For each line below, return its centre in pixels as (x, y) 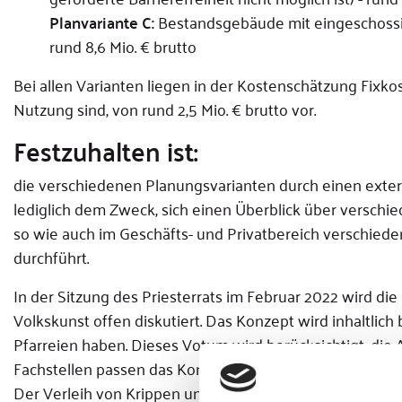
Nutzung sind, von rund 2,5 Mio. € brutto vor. (165, 109)
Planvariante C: (102, 22)
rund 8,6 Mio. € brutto (123, 46)
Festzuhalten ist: (106, 150)
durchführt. (51, 257)
